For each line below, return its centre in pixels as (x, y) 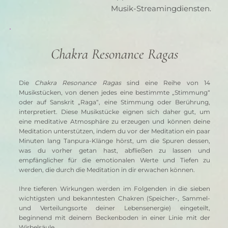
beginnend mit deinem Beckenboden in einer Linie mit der (114, 218)
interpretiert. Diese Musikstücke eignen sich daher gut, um (114, 112)
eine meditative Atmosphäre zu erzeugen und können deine (114, 122)
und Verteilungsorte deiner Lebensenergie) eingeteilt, (114, 208)
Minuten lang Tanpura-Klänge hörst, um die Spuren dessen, (114, 141)
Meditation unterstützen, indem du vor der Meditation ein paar (114, 131)
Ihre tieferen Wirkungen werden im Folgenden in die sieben (114, 189)
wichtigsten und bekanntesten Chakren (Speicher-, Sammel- (114, 198)
